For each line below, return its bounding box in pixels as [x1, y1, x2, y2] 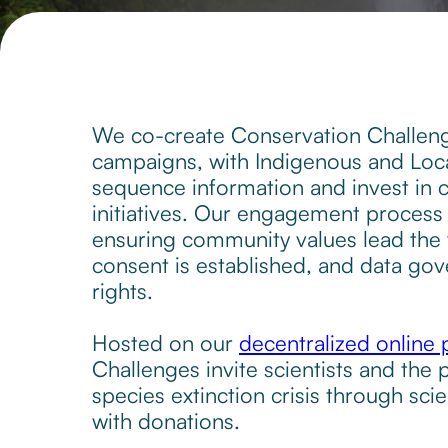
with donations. [92, 407, 240, 434]
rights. [92, 277, 153, 304]
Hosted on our [92, 329, 239, 356]
